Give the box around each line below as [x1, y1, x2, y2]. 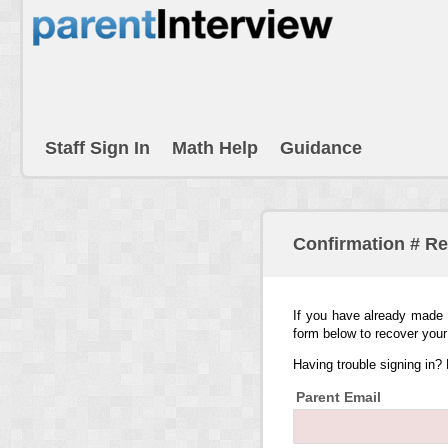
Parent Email [296, 388, 381, 405]
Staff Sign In [45, 138, 150, 158]
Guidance [280, 138, 362, 158]
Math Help [172, 138, 258, 158]
